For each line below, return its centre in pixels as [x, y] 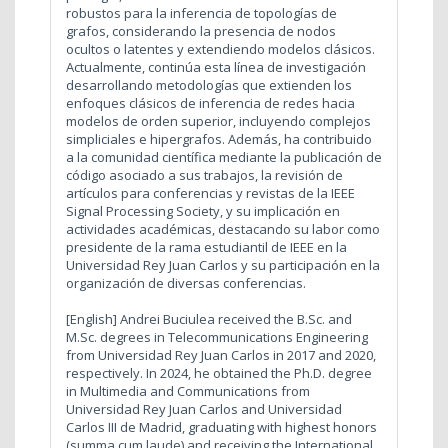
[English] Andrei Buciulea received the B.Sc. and [209, 318]
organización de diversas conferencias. [189, 282]
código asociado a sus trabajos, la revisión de [204, 174]
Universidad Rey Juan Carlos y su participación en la [223, 264]
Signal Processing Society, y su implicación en [203, 210]
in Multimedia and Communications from [188, 390]
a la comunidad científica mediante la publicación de [224, 156]
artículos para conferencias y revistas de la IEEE [210, 192]
